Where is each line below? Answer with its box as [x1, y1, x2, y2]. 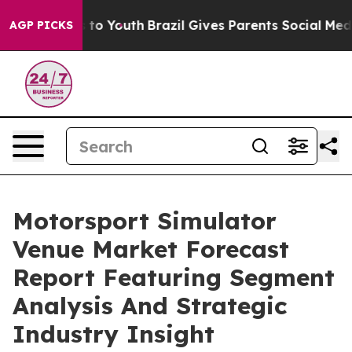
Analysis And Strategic [13, 291, 287, 321]
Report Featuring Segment [13, 262, 335, 292]
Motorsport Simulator [13, 206, 277, 236]
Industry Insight [13, 319, 214, 349]
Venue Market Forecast [13, 234, 289, 264]
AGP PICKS [9, 18, 73, 32]
